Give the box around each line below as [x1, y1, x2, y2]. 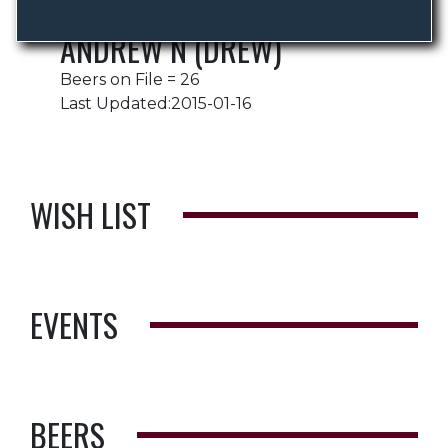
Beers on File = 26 [60, 70, 199, 89]
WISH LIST [30, 191, 151, 238]
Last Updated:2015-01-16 [60, 94, 251, 113]
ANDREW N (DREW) [60, 25, 282, 72]
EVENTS [30, 301, 118, 348]
